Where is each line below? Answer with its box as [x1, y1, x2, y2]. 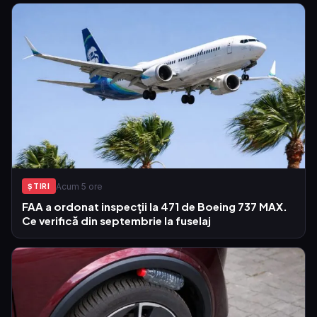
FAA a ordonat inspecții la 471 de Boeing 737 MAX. [22, 200, 287, 214]
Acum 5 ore [56, 180, 103, 192]
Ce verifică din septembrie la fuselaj [22, 214, 211, 228]
